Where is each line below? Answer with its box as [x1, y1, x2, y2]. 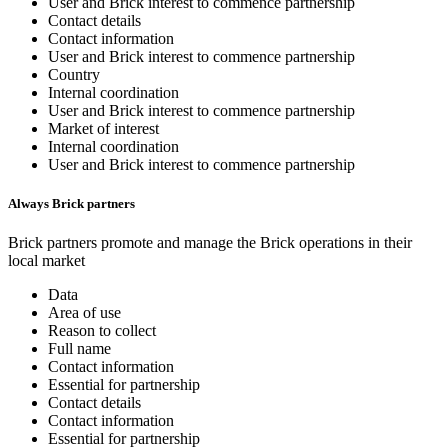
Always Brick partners [8, 196, 135, 212]
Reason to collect [48, 322, 156, 340]
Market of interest [48, 120, 159, 137]
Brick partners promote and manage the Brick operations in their [8, 234, 412, 252]
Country [48, 66, 100, 83]
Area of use [48, 304, 121, 322]
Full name [48, 340, 111, 358]
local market [8, 252, 85, 270]
